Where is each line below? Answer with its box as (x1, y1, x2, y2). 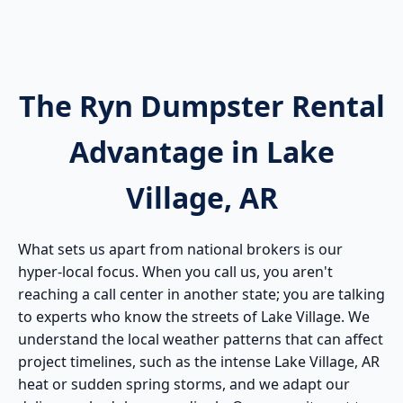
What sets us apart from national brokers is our (18, 239, 343, 260)
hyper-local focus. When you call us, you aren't (18, 262, 333, 282)
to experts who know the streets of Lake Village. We (18, 307, 370, 327)
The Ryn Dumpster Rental (18, 86, 385, 126)
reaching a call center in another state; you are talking (18, 284, 385, 305)
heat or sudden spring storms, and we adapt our (18, 374, 350, 395)
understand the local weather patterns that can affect (18, 329, 383, 350)
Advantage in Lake (68, 132, 335, 172)
